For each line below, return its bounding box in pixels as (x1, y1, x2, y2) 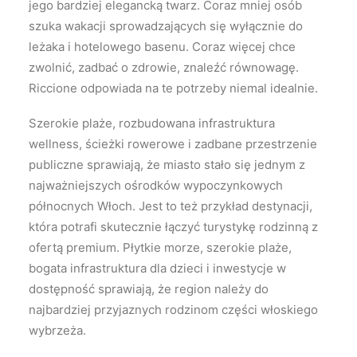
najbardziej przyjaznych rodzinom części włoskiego (29, 302, 318, 318)
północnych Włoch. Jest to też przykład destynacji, (29, 198, 312, 214)
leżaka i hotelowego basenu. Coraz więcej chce (29, 39, 296, 55)
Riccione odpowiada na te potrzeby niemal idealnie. (29, 80, 318, 96)
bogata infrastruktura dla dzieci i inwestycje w (29, 261, 286, 277)
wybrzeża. (29, 323, 86, 339)
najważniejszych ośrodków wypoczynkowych (29, 178, 283, 194)
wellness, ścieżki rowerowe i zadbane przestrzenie (29, 136, 317, 152)
